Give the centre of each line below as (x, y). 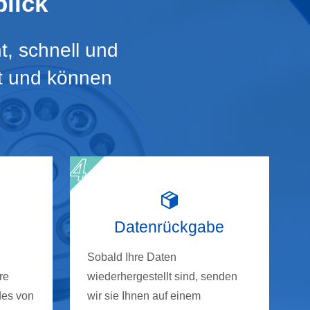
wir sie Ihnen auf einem (144, 296)
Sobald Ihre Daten (132, 257)
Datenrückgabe (170, 227)
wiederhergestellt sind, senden (162, 277)
